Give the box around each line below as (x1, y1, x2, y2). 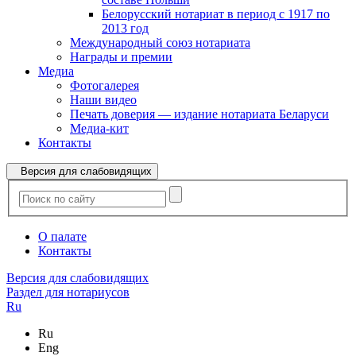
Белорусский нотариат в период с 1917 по (102, 7, 330, 21)
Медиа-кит (70, 122, 129, 136)
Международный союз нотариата (70, 36, 250, 50)
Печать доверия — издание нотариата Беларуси (70, 107, 329, 122)
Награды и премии (70, 50, 172, 64)
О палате (38, 230, 87, 244)
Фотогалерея (70, 79, 139, 93)
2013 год (102, 21, 149, 36)
